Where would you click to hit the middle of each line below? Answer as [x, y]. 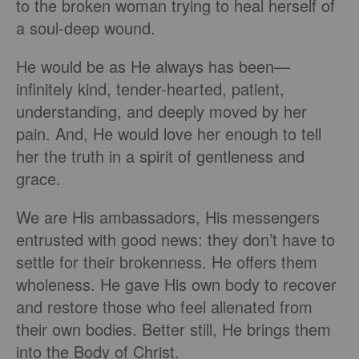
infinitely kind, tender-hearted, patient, [150, 89]
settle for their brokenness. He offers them [167, 262]
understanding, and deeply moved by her [161, 111]
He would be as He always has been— [153, 67]
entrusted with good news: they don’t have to [175, 240]
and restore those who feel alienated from [164, 307]
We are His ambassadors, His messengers [168, 217]
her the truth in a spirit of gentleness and [160, 156]
